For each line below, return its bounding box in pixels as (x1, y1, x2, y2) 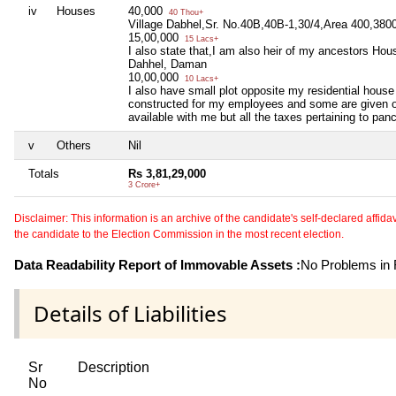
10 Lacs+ (182, 74, 218, 84)
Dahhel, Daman (128, 57, 207, 72)
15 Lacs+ (182, 34, 218, 44)
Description (78, 360, 149, 376)
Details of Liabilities (34, 299, 227, 329)
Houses (57, 4, 95, 19)
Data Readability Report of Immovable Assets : (14, 257, 301, 273)
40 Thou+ (166, 8, 203, 18)
